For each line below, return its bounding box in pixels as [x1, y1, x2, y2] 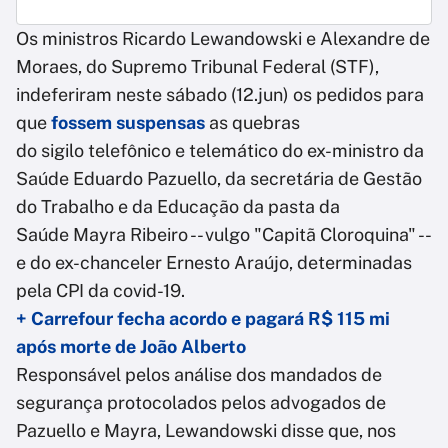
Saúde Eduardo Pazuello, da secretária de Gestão [16, 168, 422, 190]
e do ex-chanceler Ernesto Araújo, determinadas [16, 252, 412, 274]
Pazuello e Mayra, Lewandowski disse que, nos [16, 420, 396, 442]
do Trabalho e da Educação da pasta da [16, 196, 340, 218]
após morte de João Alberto [16, 336, 246, 358]
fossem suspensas [51, 112, 205, 134]
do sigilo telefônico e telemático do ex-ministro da [16, 140, 424, 162]
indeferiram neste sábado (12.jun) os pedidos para [16, 84, 424, 106]
